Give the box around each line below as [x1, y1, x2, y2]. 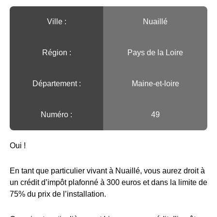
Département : [32, 79, 81, 88]
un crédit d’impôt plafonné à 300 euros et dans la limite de [10, 178, 207, 186]
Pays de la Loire [127, 48, 183, 57]
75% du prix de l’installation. [10, 189, 106, 198]
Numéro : [41, 110, 72, 119]
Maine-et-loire [131, 79, 179, 88]
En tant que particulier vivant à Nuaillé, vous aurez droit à [10, 166, 205, 175]
